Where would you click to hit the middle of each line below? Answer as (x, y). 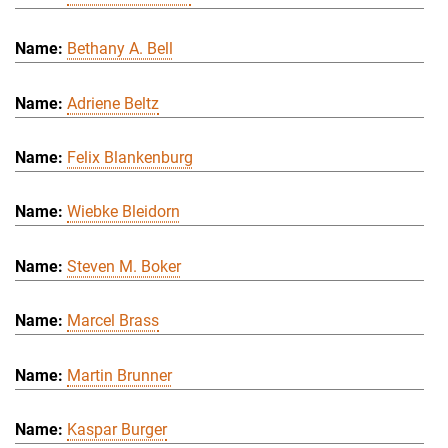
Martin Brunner (119, 375)
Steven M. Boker (124, 266)
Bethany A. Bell (120, 49)
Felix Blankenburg (130, 157)
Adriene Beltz (113, 103)
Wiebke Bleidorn (123, 212)
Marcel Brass (113, 321)
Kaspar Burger (117, 429)
